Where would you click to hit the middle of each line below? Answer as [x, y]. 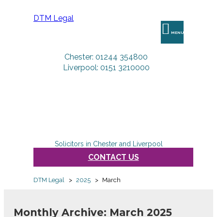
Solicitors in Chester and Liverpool [108, 144]
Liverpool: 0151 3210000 [106, 68]
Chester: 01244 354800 [106, 57]
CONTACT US [113, 157]
